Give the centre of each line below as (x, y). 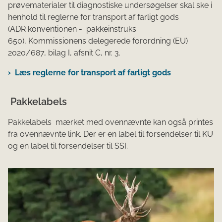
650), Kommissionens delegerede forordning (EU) (98, 41)
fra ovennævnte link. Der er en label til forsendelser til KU (111, 134)
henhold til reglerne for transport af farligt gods (93, 17)
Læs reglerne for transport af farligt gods (93, 72)
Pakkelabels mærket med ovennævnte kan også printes (111, 122)
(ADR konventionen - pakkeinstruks (72, 29)
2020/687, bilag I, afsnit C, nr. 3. (64, 53)
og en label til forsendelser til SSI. (68, 146)
